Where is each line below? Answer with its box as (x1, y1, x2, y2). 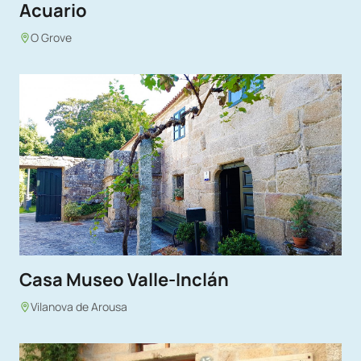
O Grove (31, 30, 72, 46)
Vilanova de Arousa (31, 299, 127, 315)
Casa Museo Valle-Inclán (19, 267, 229, 292)
